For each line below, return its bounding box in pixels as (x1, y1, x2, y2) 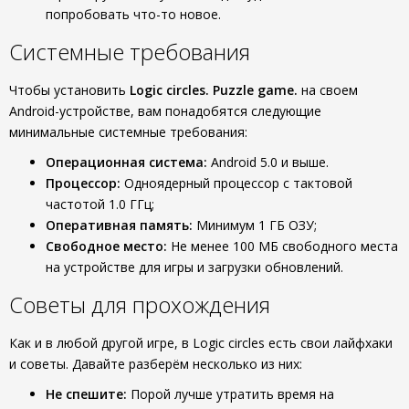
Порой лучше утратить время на (127, 385, 334, 403)
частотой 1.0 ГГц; (46, 195, 154, 213)
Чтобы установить (9, 81, 130, 99)
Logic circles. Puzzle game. (130, 81, 298, 99)
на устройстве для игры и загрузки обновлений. (46, 258, 343, 276)
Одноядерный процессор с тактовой (121, 174, 352, 192)
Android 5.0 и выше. (207, 153, 329, 171)
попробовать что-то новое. (46, 5, 221, 23)
